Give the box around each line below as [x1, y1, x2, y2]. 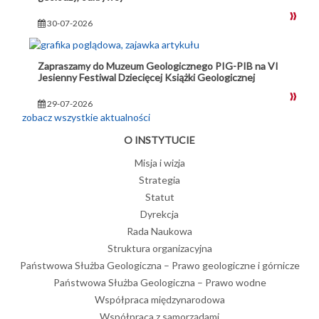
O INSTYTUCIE [124, 134, 195, 147]
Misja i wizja [134, 157, 185, 169]
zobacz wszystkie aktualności [21, 111, 150, 124]
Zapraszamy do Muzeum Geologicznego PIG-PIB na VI [38, 60, 279, 73]
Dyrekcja [140, 208, 179, 221]
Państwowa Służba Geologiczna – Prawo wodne [53, 276, 266, 289]
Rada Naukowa [127, 225, 192, 238]
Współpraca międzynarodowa [94, 293, 225, 306]
